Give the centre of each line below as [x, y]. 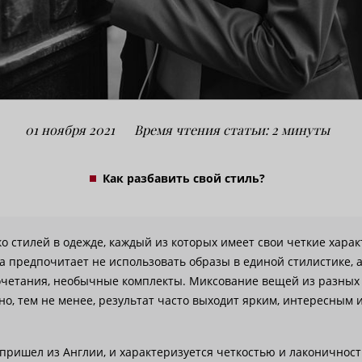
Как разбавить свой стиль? [183, 178]
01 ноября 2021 [69, 129]
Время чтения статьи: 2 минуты [232, 129]
